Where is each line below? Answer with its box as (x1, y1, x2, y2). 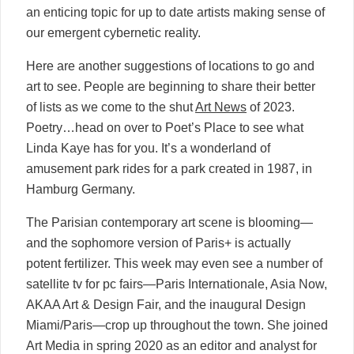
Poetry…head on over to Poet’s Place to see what (26, 120, 303, 134)
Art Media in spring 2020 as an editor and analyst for (26, 338, 317, 352)
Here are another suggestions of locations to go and (26, 58, 314, 73)
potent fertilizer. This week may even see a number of (26, 256, 322, 270)
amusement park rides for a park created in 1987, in (26, 161, 312, 175)
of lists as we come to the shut (26, 100, 195, 114)
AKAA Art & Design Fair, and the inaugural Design (26, 297, 306, 311)
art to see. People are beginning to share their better (26, 79, 315, 93)
